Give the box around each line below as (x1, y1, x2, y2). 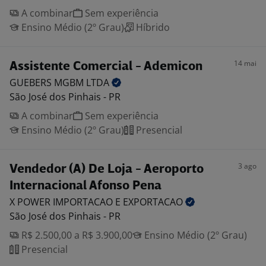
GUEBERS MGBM (9, 76, 86, 89)
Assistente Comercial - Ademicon (9, 61, 202, 73)
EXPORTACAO (123, 195, 185, 208)
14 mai (234, 58, 256, 68)
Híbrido (134, 21, 170, 34)
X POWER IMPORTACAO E (9, 195, 123, 208)
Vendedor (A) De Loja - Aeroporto (9, 163, 204, 176)
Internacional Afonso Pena (9, 180, 161, 192)
